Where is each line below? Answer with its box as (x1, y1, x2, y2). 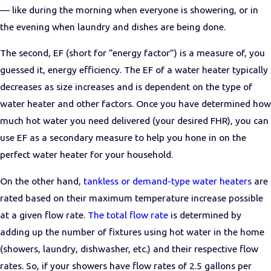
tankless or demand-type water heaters (83, 175, 252, 186)
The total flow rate (88, 209, 168, 220)
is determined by (168, 209, 241, 220)
